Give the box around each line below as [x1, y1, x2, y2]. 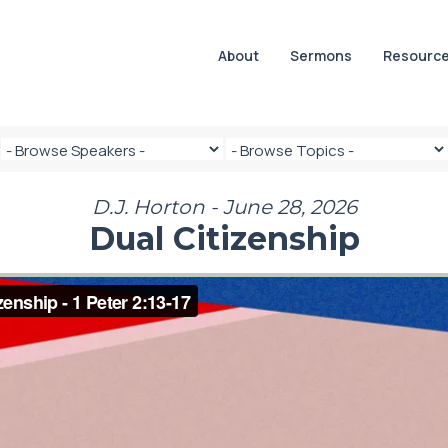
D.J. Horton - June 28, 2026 [91, 195, 357, 220]
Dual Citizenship [88, 219, 360, 259]
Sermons [290, 45, 353, 65]
